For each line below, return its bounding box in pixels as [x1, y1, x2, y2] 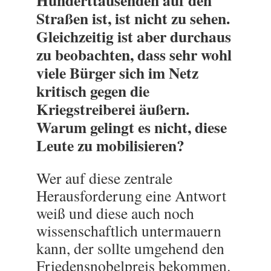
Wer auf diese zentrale [36, 168, 172, 188]
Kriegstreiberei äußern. [36, 97, 189, 120]
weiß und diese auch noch [36, 203, 194, 223]
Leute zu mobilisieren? [36, 134, 184, 157]
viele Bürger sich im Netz [36, 61, 198, 84]
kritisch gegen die [36, 79, 149, 102]
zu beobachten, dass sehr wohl [36, 43, 232, 66]
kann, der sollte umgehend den [36, 238, 224, 258]
